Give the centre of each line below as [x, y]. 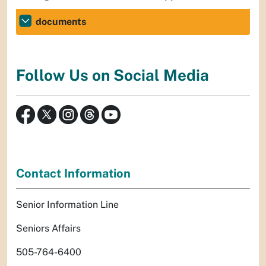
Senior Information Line [67, 204]
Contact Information [73, 173]
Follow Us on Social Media [113, 75]
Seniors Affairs [48, 228]
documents [61, 22]
